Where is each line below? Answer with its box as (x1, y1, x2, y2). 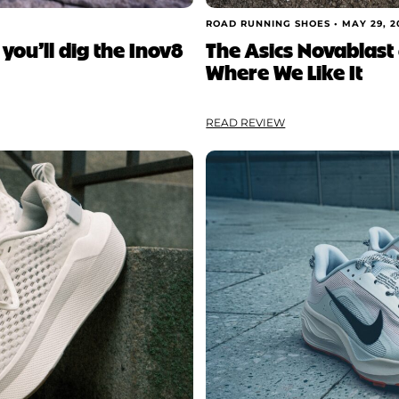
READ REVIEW (206, 115, 286, 129)
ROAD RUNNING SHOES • (206, 18, 343, 30)
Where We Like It (206, 56, 363, 85)
